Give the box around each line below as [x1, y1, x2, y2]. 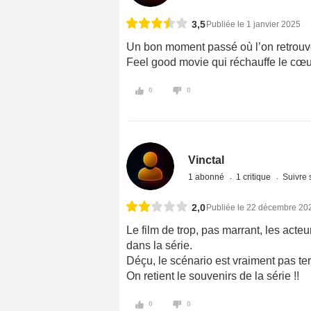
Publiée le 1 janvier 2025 [206, 19, 301, 30]
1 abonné [188, 171, 227, 182]
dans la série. [126, 239, 192, 251]
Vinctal [188, 153, 225, 166]
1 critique [236, 171, 274, 182]
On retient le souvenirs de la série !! [126, 269, 299, 282]
